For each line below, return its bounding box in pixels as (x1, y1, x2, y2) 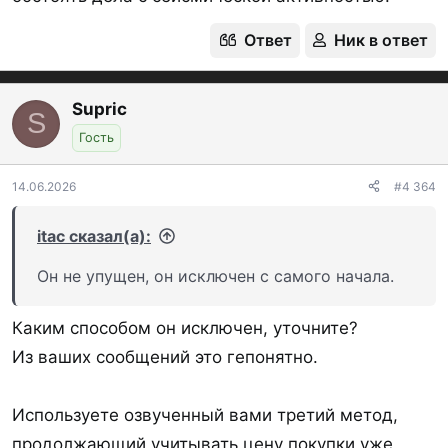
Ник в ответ (334, 29, 428, 50)
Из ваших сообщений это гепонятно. (12, 347, 318, 367)
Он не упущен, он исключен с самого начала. (37, 265, 394, 286)
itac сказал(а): (37, 225, 151, 246)
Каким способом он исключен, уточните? (12, 318, 358, 338)
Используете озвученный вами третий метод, (12, 405, 398, 425)
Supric (72, 98, 127, 119)
